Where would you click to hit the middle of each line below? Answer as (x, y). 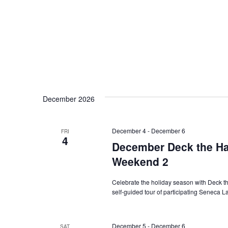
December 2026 (69, 98)
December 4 (129, 130)
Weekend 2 (140, 161)
